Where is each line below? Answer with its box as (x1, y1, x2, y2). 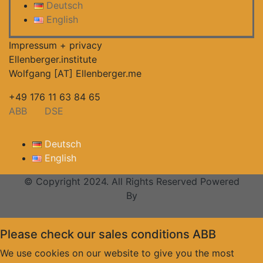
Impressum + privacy (9, 39, 102, 51)
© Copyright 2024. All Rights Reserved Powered (23, 175, 240, 187)
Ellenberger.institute (9, 53, 97, 65)
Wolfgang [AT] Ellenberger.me (9, 67, 141, 79)
